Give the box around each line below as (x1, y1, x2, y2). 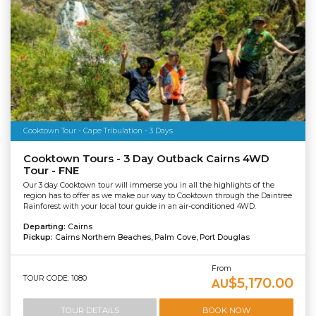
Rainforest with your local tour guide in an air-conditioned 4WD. (23, 201, 256, 211)
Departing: (23, 221, 68, 231)
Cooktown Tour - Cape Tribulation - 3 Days (23, 126, 173, 135)
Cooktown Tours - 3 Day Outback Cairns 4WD (23, 152, 269, 166)
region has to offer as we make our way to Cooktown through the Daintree (23, 190, 292, 200)
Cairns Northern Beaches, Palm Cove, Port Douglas (54, 232, 250, 242)
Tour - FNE (23, 164, 79, 178)
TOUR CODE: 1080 (23, 273, 87, 283)
